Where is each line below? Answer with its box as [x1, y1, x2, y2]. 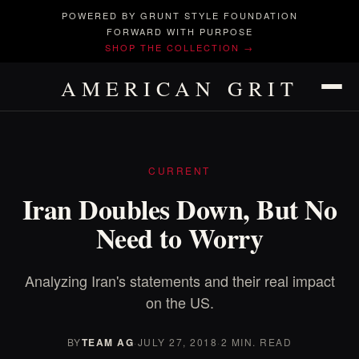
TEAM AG [81, 335, 135, 349]
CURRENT [148, 163, 211, 177]
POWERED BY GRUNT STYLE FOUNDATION [61, 9, 298, 22]
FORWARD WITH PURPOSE [106, 25, 253, 38]
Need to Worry [95, 218, 264, 258]
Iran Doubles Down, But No [22, 189, 337, 229]
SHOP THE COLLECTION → [105, 41, 254, 54]
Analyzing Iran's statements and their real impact [24, 270, 335, 291]
